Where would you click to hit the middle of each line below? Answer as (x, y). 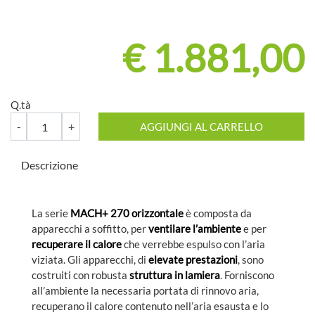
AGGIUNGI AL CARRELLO (202, 127)
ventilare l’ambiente (194, 228)
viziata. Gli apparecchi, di (90, 259)
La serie (50, 213)
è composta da (219, 213)
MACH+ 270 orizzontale (127, 213)
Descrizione (50, 165)
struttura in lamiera (175, 275)
